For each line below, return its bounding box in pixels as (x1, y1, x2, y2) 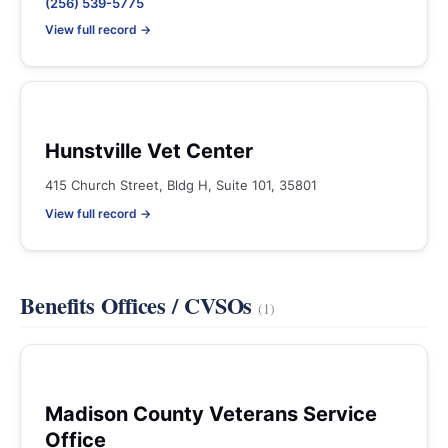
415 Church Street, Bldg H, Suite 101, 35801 (45, 177, 317, 193)
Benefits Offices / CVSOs (20, 289, 259, 322)
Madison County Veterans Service (45, 402, 377, 426)
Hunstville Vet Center (45, 139, 253, 163)
